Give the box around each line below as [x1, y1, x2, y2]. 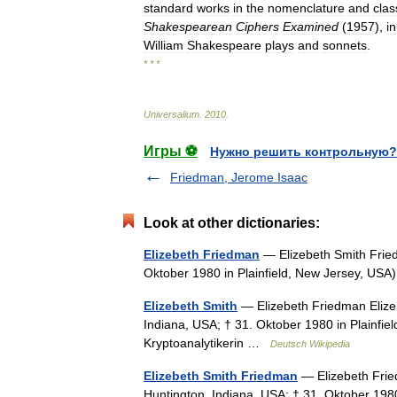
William [144, 38, 183, 52]
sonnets [323, 38, 367, 52]
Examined [283, 19, 339, 34]
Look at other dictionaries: [144, 215, 320, 230]
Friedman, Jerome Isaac [170, 170, 307, 184]
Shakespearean [144, 19, 232, 34]
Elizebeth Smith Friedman [144, 369, 298, 383]
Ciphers [236, 19, 279, 34]
